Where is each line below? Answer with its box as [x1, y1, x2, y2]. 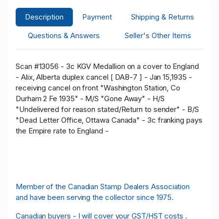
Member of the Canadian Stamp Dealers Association [16, 181, 190, 191]
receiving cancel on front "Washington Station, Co [16, 83, 181, 92]
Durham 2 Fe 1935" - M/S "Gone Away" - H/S [16, 93, 165, 103]
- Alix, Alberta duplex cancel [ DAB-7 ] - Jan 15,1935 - [16, 72, 192, 82]
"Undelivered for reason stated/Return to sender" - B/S [16, 104, 199, 114]
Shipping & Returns [131, 12, 194, 22]
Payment [82, 12, 112, 22]
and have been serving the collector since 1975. [16, 192, 174, 202]
